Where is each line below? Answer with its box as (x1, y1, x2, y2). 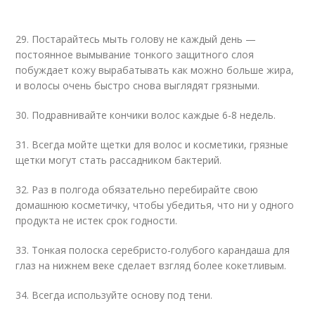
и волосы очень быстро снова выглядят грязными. (15, 79, 260, 92)
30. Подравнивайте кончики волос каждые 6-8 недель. (15, 108, 276, 122)
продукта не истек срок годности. (15, 214, 178, 227)
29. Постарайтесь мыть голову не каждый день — (15, 32, 257, 46)
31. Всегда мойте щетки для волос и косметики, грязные (15, 138, 289, 151)
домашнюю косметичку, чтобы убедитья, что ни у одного (15, 198, 295, 212)
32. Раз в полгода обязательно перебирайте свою (15, 183, 259, 196)
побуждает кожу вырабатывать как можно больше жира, (15, 63, 295, 77)
